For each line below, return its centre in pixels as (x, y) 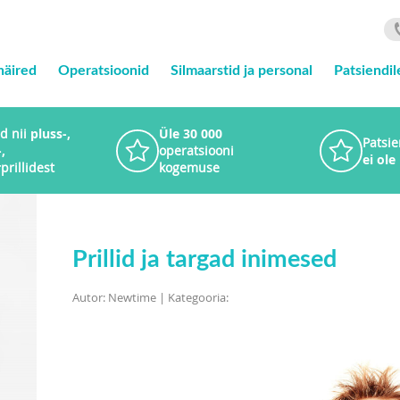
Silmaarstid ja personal (241, 69)
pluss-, (50, 133)
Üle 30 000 (191, 133)
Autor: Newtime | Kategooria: (150, 297)
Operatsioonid (103, 69)
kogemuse (189, 167)
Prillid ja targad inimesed (204, 257)
